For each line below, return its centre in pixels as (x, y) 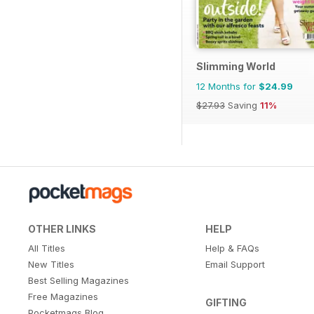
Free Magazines (63, 296)
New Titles (51, 264)
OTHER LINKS (62, 228)
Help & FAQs (232, 248)
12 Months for (227, 86)
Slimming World (236, 66)
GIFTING (226, 302)
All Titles (47, 248)
